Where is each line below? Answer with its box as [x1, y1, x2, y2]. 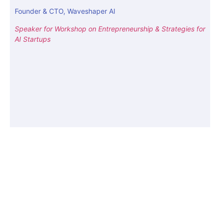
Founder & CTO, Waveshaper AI [15, 7, 115, 16]
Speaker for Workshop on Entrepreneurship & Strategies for [15, 24, 205, 33]
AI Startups [15, 34, 51, 43]
